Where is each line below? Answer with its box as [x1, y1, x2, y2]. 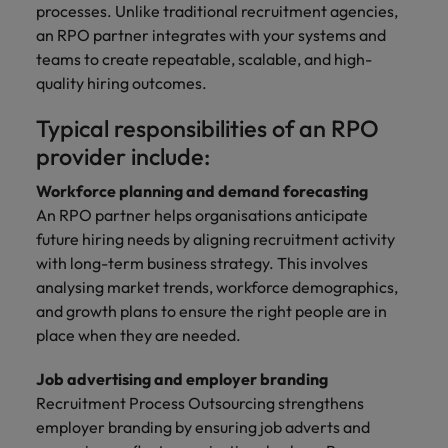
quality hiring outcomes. [36, 73, 207, 93]
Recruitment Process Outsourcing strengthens [36, 393, 364, 413]
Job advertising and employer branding [36, 369, 328, 389]
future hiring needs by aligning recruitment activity [36, 229, 395, 249]
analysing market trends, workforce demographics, [36, 277, 398, 297]
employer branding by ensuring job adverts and [36, 417, 370, 437]
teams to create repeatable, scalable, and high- [36, 49, 372, 69]
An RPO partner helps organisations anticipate [36, 205, 368, 225]
